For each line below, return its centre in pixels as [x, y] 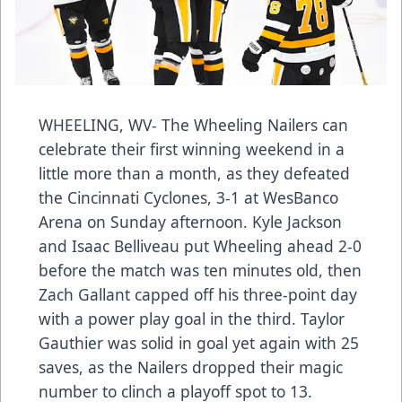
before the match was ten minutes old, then [200, 271]
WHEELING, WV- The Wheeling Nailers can [193, 125]
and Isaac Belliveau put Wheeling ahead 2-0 [200, 246]
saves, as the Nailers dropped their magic [191, 367]
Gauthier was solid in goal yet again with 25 [199, 343]
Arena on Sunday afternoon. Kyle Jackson [190, 222]
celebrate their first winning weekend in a [192, 149]
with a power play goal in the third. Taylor [192, 319]
